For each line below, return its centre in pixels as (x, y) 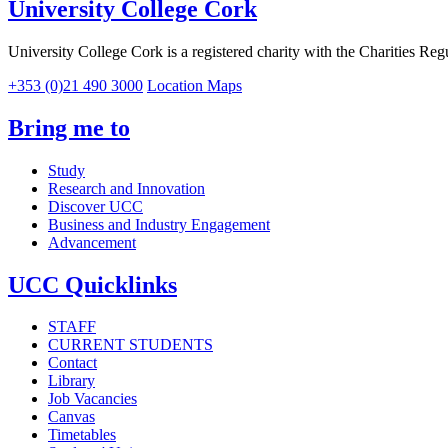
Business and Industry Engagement (159, 224)
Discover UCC (95, 206)
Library (71, 381)
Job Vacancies (92, 399)
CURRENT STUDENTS (130, 345)
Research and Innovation (126, 188)
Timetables (82, 435)
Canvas (71, 417)
